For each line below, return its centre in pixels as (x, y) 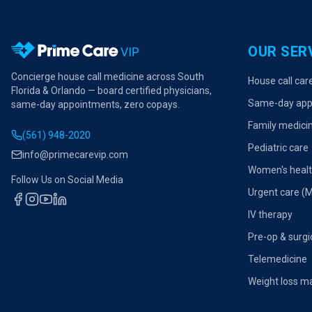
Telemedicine (278, 259)
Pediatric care (278, 148)
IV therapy (270, 214)
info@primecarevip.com (75, 155)
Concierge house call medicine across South (108, 77)
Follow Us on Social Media (67, 180)
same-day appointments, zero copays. (95, 104)
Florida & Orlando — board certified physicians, (111, 91)
